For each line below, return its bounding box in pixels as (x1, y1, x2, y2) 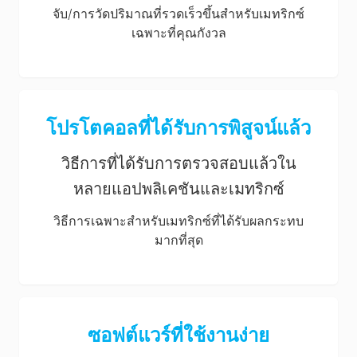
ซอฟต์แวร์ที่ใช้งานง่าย (88, 324, 269, 347)
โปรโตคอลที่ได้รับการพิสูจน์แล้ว (46, 116, 311, 139)
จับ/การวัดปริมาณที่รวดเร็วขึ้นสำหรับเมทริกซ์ (53, 6, 304, 22)
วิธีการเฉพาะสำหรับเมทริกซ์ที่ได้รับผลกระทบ (53, 213, 304, 229)
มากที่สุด (154, 232, 203, 248)
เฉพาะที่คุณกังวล (131, 25, 226, 41)
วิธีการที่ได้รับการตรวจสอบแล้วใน (61, 154, 296, 173)
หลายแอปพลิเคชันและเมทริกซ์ (73, 179, 284, 198)
